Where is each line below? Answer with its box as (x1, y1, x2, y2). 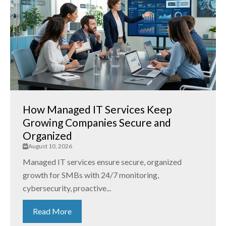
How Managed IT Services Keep (23, 103, 172, 116)
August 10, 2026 (28, 142, 72, 150)
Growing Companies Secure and (23, 116, 171, 129)
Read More (33, 206, 72, 216)
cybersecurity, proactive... (23, 183, 111, 193)
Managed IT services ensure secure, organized (23, 157, 182, 167)
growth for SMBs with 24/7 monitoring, (23, 170, 159, 180)
